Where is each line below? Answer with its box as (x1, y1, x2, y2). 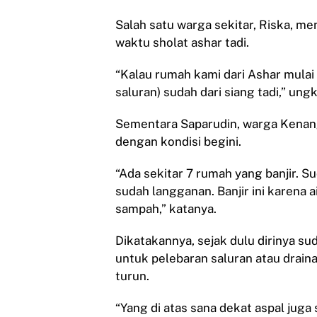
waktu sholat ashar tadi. (115, 35, 249, 50)
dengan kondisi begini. (115, 134, 241, 149)
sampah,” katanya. (115, 202, 217, 216)
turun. (115, 269, 149, 283)
